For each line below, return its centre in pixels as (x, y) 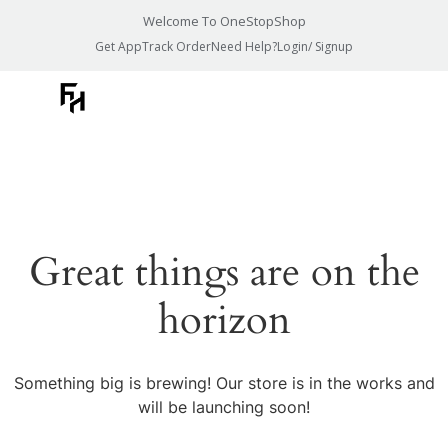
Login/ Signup (315, 46)
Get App (118, 46)
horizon (224, 320)
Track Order (176, 46)
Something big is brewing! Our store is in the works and (224, 383)
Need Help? (244, 46)
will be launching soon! (224, 407)
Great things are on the (224, 272)
